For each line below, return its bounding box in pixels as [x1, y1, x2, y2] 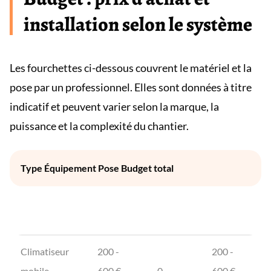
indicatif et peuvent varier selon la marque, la [10, 100, 219, 113]
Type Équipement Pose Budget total [21, 162, 174, 174]
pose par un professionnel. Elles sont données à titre [10, 80, 252, 94]
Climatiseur [21, 246, 69, 257]
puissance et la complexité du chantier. [10, 119, 189, 132]
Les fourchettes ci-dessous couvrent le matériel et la [10, 61, 252, 74]
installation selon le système [24, 11, 252, 38]
